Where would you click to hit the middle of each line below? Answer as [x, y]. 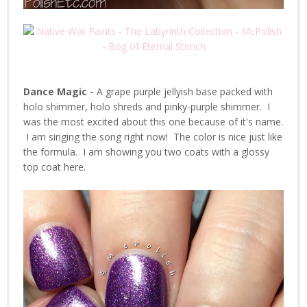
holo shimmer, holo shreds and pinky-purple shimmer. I [147, 107]
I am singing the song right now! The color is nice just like [153, 137]
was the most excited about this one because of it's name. [153, 122]
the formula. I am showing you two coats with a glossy [146, 152]
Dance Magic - [60, 92]
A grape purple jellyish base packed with [185, 92]
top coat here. [54, 167]
